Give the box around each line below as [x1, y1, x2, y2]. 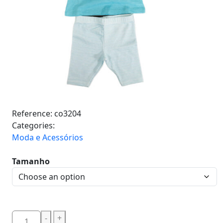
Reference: [12, 108, 54, 119]
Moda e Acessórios [12, 132, 83, 143]
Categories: [12, 120, 55, 131]
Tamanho [12, 156, 50, 167]
